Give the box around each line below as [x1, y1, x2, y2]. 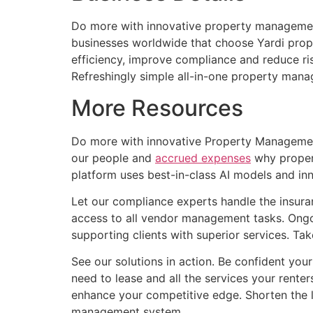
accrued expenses [155, 150, 251, 165]
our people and [71, 150, 155, 165]
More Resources [71, 94, 243, 122]
